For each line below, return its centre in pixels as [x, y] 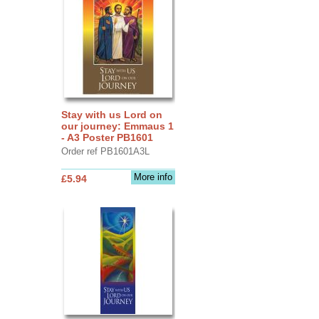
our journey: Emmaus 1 [117, 126]
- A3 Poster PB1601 [107, 137]
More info [153, 177]
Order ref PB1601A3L [105, 151]
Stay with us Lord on [111, 114]
